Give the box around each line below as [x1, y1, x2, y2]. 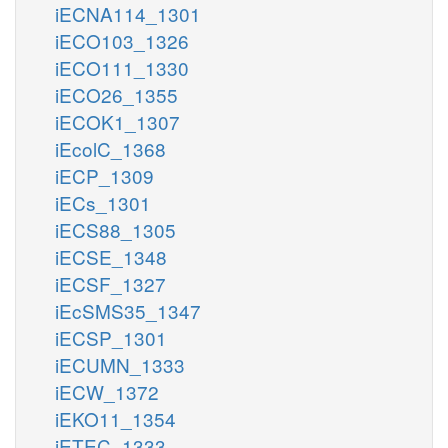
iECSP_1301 [55, 323, 167, 351]
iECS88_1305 [55, 215, 176, 243]
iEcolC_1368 [55, 134, 166, 162]
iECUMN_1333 [55, 350, 185, 378]
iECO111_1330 [55, 53, 189, 81]
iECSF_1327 [55, 269, 166, 297]
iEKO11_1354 [55, 404, 176, 432]
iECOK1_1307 [55, 107, 180, 135]
